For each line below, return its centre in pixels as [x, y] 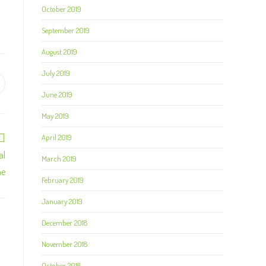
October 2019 [61, 9]
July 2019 [56, 73]
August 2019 [59, 52]
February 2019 [63, 180]
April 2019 [57, 137]
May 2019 [55, 116]
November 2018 [64, 244]
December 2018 [64, 223]
